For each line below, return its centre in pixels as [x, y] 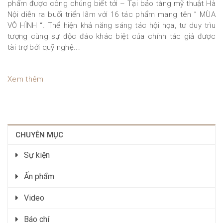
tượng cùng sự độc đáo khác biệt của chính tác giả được [111, 36]
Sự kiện [36, 155]
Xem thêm [26, 79]
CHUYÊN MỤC [39, 135]
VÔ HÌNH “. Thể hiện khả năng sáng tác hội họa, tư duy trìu [111, 25]
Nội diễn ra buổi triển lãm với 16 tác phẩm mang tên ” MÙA [111, 14]
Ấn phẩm [38, 176]
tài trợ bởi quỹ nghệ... [44, 47]
